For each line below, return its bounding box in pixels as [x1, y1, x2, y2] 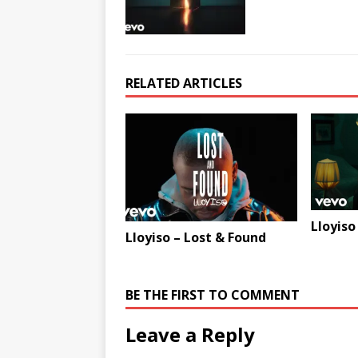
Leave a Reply [125, 320, 255, 348]
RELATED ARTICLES [125, 74, 242, 93]
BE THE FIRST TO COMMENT [125, 285, 300, 304]
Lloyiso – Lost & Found [125, 228, 266, 246]
